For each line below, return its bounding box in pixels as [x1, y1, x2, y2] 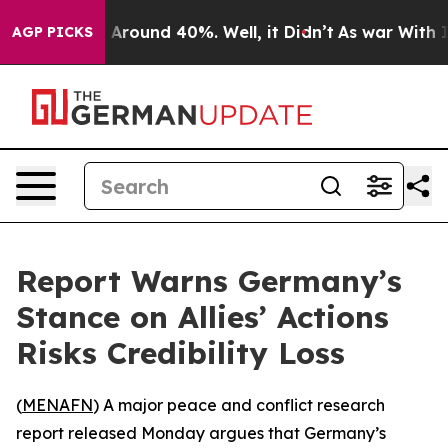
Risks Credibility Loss [16, 334, 345, 372]
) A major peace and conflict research [93, 395, 385, 415]
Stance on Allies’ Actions [16, 298, 389, 336]
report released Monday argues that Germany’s [16, 423, 386, 443]
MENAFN [22, 395, 93, 415]
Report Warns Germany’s [16, 262, 402, 300]
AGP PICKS [12, 23, 93, 41]
